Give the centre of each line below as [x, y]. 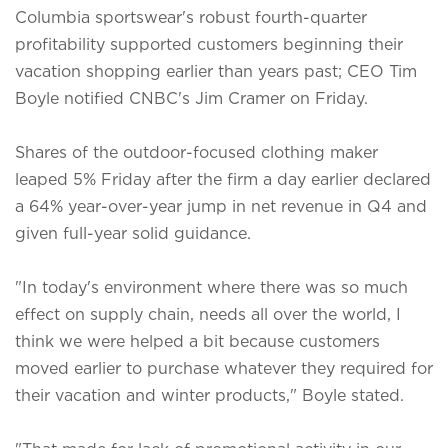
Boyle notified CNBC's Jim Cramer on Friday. [191, 97]
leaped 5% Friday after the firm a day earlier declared [223, 178]
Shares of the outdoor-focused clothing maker [196, 151]
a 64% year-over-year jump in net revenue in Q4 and [221, 205]
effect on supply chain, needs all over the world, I [208, 313]
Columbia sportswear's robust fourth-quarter [191, 16]
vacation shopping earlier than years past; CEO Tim [216, 70]
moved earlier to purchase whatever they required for [224, 367]
